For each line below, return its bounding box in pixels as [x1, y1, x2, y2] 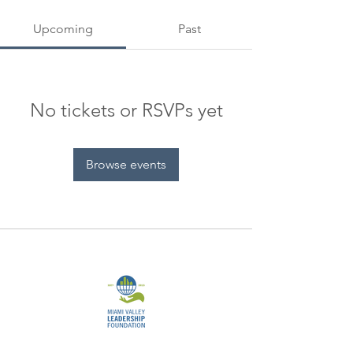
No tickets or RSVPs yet [29, 98, 223, 121]
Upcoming [33, 21, 93, 36]
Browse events [86, 157, 166, 172]
